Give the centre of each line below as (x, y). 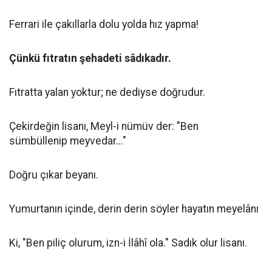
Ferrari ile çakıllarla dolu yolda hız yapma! (104, 24)
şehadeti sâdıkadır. (124, 58)
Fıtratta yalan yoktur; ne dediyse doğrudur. (107, 92)
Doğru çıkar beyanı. (54, 175)
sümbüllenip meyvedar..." (68, 141)
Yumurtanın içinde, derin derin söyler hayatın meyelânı (134, 209)
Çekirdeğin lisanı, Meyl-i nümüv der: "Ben (104, 126)
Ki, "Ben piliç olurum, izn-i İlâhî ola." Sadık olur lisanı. (128, 243)
